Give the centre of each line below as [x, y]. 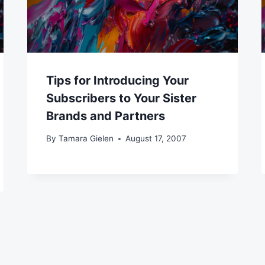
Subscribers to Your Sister [122, 98]
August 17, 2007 [156, 139]
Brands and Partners [106, 116]
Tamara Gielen [86, 139]
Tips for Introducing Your [118, 80]
